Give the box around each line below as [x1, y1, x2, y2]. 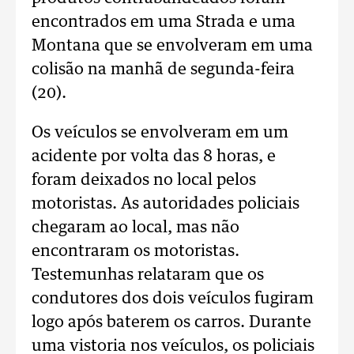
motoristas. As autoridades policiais [32, 196, 299, 212]
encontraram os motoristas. [32, 243, 239, 259]
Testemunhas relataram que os [32, 267, 264, 283]
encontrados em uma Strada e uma [32, 14, 296, 30]
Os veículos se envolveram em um [32, 125, 288, 141]
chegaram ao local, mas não [32, 220, 239, 235]
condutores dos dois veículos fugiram [32, 291, 314, 307]
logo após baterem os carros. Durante [32, 314, 311, 330]
